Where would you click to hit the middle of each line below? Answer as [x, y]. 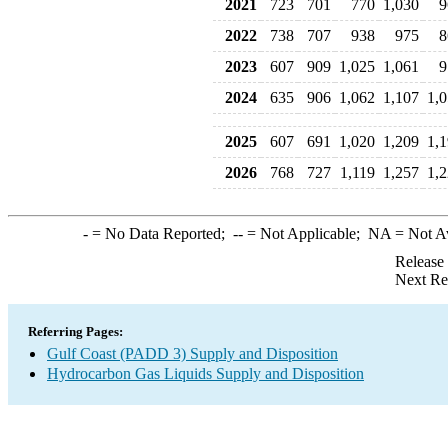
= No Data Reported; [160, 233]
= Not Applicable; [305, 233]
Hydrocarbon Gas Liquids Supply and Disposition [205, 373]
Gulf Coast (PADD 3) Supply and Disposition [192, 353]
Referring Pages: [75, 331]
